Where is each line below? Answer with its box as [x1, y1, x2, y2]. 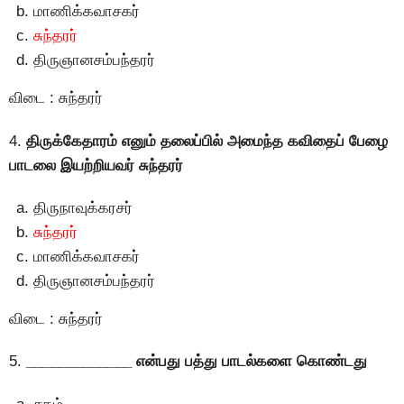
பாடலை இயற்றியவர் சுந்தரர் [9, 156, 183, 174]
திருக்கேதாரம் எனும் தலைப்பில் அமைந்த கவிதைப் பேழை [26, 132, 388, 150]
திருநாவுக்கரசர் [33, 198, 133, 216]
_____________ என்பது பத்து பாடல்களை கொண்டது [26, 353, 367, 371]
